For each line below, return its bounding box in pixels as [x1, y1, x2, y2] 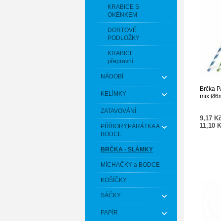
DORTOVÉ [108, 27, 137, 34]
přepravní [108, 58, 133, 65]
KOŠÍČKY [101, 177, 127, 184]
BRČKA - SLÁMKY [101, 146, 153, 153]
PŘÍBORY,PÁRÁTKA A [101, 123, 159, 130]
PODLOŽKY [108, 35, 140, 41]
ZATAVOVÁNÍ [101, 108, 136, 114]
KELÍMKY [101, 90, 126, 97]
